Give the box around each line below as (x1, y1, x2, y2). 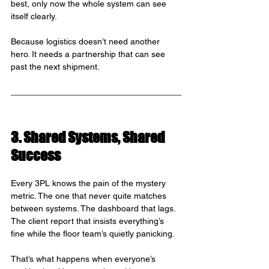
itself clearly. (11, 11, 57, 22)
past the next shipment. (11, 62, 100, 72)
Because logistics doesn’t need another (11, 37, 162, 47)
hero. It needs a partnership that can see (11, 49, 168, 59)
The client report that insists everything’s (11, 216, 166, 226)
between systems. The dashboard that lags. (11, 204, 178, 214)
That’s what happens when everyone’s (11, 254, 158, 264)
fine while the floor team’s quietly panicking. (11, 229, 175, 239)
